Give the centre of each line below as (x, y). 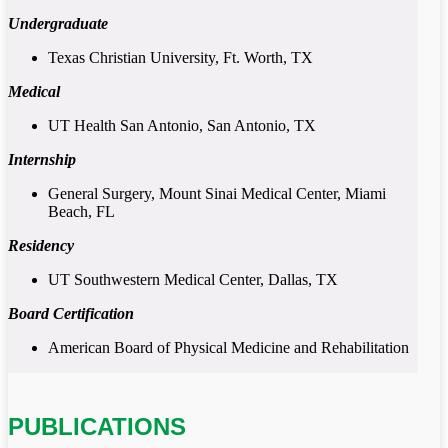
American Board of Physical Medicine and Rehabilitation (228, 348)
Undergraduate (58, 24)
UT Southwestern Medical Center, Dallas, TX (193, 280)
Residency (41, 246)
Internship (42, 160)
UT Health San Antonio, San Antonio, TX (182, 126)
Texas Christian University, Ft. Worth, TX (180, 58)
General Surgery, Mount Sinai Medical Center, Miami (217, 194)
